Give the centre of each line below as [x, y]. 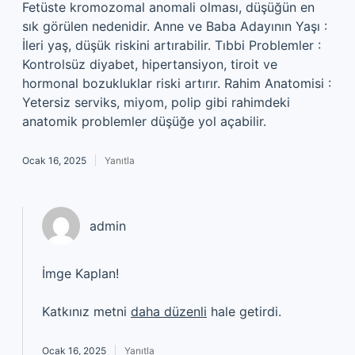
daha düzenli [169, 311]
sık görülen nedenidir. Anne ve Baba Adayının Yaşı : [175, 26]
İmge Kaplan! [80, 273]
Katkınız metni [86, 311]
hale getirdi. [244, 311]
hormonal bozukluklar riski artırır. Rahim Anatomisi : [177, 83]
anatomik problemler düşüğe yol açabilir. [144, 121]
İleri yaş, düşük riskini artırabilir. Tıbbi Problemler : [172, 45]
